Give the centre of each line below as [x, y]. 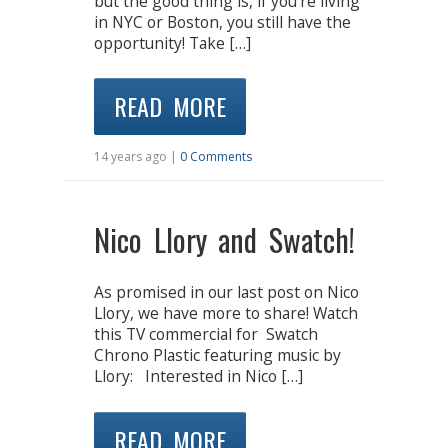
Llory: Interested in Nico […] [198, 376]
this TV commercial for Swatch [206, 334]
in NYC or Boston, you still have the [222, 21]
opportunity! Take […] [172, 42]
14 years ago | [137, 157]
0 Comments [216, 157]
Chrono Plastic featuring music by [217, 355]
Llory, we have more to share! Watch [226, 313]
